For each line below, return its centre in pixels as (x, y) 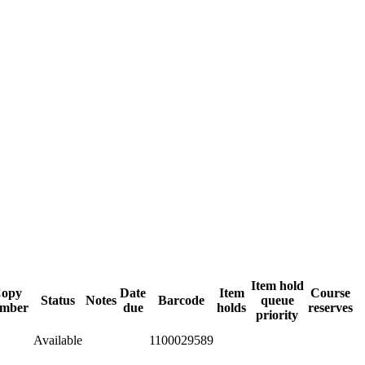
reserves (330, 307)
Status (58, 300)
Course (330, 292)
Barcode (181, 300)
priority (277, 314)
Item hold (277, 285)
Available (58, 340)
